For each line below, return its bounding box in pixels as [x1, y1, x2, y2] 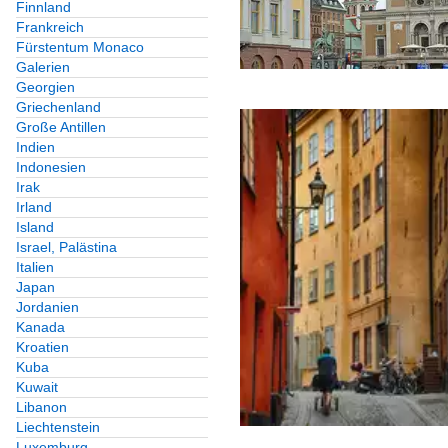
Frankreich [16, 19, 84, 36]
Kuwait [16, 379, 58, 396]
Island [16, 219, 54, 236]
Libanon [16, 399, 67, 416]
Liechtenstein [16, 419, 100, 436]
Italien [16, 259, 54, 276]
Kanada [16, 319, 65, 336]
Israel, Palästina [16, 239, 117, 256]
